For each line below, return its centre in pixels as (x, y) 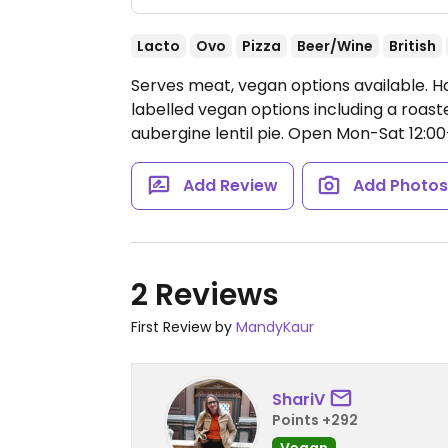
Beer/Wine (335, 46)
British (412, 46)
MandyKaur (275, 327)
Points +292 (315, 419)
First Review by (183, 327)
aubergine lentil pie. (209, 133)
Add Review (230, 185)
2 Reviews (205, 295)
